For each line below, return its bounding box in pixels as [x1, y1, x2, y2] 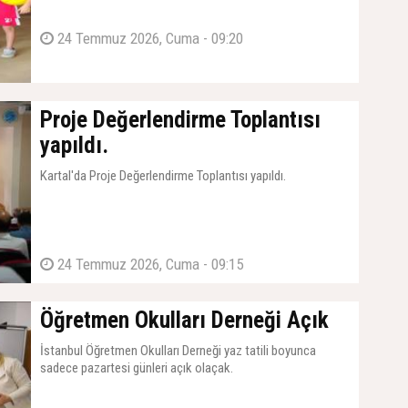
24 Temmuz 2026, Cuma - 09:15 [54, 255, 243, 274]
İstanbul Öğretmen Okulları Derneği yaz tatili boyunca [40, 342, 316, 360]
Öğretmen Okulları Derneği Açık [40, 307, 329, 334]
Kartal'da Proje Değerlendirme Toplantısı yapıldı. [40, 168, 286, 185]
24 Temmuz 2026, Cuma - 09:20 [54, 29, 243, 48]
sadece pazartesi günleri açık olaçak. [40, 360, 233, 377]
